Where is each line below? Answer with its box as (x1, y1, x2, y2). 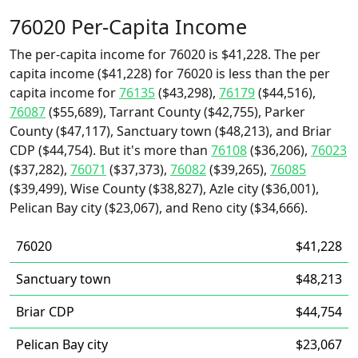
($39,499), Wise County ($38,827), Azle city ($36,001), (10, 180, 319, 197)
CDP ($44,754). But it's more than (10, 141, 211, 159)
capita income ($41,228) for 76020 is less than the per (10, 65, 330, 82)
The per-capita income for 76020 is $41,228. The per (10, 46, 320, 63)
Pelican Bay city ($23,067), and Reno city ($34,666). (10, 199, 308, 217)
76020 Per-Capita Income (10, 13, 247, 40)
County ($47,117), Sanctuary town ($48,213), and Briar (10, 122, 332, 140)
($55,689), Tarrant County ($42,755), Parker (46, 103, 305, 121)
